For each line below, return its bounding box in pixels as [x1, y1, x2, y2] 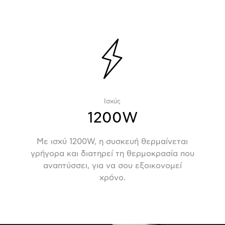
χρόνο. [99, 173, 126, 182]
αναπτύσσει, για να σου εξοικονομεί [43, 161, 182, 170]
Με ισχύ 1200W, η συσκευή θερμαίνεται [37, 137, 188, 146]
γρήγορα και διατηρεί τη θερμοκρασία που [30, 149, 194, 158]
